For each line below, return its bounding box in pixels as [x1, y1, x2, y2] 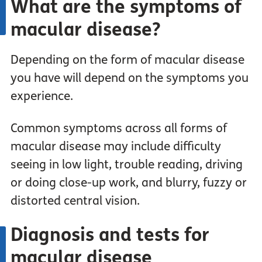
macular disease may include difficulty [10, 139, 221, 154]
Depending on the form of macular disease [10, 53, 244, 68]
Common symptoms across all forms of [10, 121, 227, 136]
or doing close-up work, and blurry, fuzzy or [10, 175, 247, 191]
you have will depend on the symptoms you [10, 71, 249, 86]
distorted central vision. [10, 194, 140, 209]
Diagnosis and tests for [10, 224, 209, 247]
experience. [10, 89, 73, 104]
